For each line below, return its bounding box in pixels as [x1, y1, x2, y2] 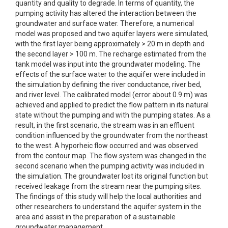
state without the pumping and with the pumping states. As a [15, 111, 211, 119]
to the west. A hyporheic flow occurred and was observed [15, 141, 198, 150]
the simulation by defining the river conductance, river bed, [15, 80, 202, 89]
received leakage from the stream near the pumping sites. [15, 182, 202, 190]
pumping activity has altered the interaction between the [15, 9, 196, 17]
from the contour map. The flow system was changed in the [15, 152, 207, 160]
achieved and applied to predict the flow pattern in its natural [15, 101, 209, 109]
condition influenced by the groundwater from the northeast [15, 131, 208, 139]
